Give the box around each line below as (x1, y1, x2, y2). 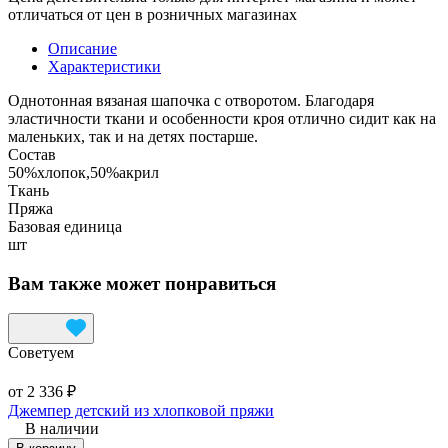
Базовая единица (8, 217, 122, 235)
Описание (48, 39, 117, 57)
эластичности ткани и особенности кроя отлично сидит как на (8, 109, 436, 127)
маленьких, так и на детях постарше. (8, 127, 258, 145)
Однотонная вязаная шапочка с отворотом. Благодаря (8, 91, 374, 109)
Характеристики (48, 57, 161, 75)
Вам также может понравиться (8, 272, 276, 294)
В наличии (25, 420, 99, 438)
